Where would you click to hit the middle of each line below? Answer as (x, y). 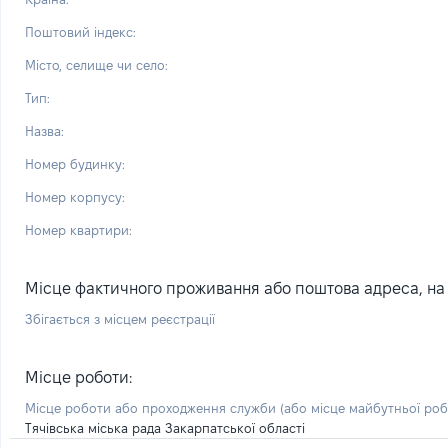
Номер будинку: (75, 164)
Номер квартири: (78, 230)
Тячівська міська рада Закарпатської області (165, 428)
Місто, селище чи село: (96, 65)
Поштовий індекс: (80, 32)
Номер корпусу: (75, 197)
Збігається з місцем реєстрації (120, 319)
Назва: (44, 131)
